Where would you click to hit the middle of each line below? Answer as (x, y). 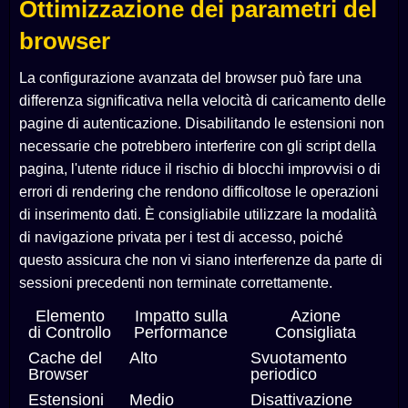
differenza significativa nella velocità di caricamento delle (203, 101)
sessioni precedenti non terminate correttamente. (176, 283)
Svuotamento (299, 358)
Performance (181, 333)
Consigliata (315, 333)
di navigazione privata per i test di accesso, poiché (181, 238)
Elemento (70, 316)
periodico (284, 375)
